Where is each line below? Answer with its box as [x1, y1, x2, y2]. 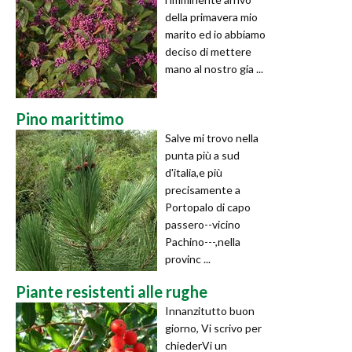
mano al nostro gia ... [165, 61, 263, 75]
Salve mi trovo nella [165, 130, 258, 145]
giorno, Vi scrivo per [165, 321, 262, 335]
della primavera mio [165, 9, 258, 24]
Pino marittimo [16, 108, 124, 128]
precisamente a [165, 182, 240, 196]
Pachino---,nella [165, 234, 240, 248]
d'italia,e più [165, 165, 222, 179]
